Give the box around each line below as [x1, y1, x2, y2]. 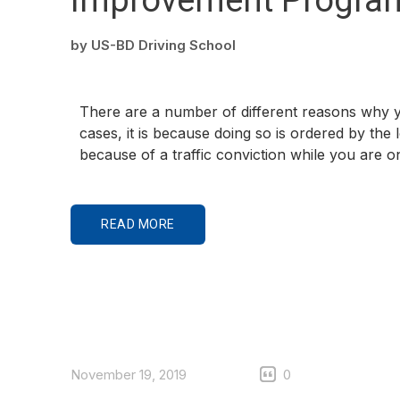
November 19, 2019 [71, 365, 187, 383]
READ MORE [101, 216, 176, 231]
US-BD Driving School [91, 36, 236, 54]
